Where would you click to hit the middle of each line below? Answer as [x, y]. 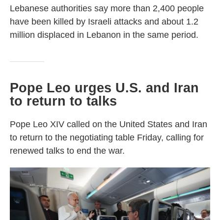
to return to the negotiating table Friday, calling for [107, 137]
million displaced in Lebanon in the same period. [104, 35]
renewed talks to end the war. [67, 151]
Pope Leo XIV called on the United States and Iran [109, 124]
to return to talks [63, 101]
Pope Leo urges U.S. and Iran [104, 88]
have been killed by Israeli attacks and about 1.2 [104, 22]
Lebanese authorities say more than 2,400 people [107, 8]
